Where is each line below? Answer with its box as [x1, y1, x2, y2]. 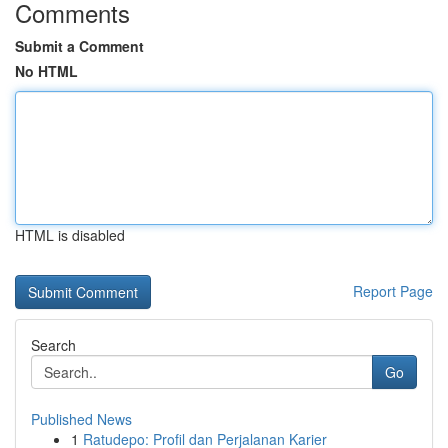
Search [31, 335, 76, 355]
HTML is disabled [15, 225, 125, 245]
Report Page [353, 281, 433, 301]
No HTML [15, 61, 78, 81]
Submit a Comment [15, 36, 144, 56]
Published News [31, 409, 132, 429]
